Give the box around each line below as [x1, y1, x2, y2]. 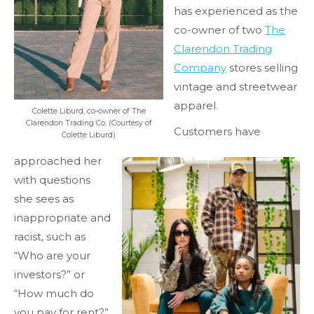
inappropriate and [14, 211, 111, 225]
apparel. [174, 99, 218, 113]
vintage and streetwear [174, 80, 297, 94]
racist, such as [14, 230, 86, 244]
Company [174, 61, 226, 75]
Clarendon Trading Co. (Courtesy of [25, 118, 152, 128]
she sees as [14, 192, 74, 206]
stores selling [226, 61, 298, 75]
